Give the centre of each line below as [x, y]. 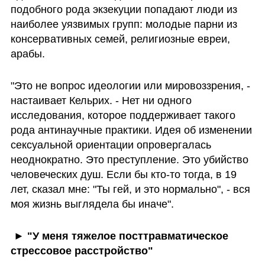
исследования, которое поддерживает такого [123, 115]
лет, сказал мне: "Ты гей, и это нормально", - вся [130, 189]
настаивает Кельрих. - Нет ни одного [101, 100]
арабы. [28, 54]
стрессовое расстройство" [82, 251]
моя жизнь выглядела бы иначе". [92, 204]
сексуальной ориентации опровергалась [111, 145]
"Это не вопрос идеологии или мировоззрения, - [130, 85]
